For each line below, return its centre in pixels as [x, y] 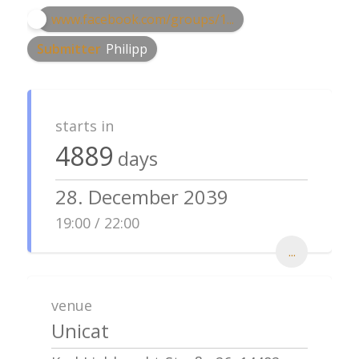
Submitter [69, 48]
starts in [84, 125]
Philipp [126, 48]
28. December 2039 [141, 197]
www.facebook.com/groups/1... [142, 19]
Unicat [80, 331]
